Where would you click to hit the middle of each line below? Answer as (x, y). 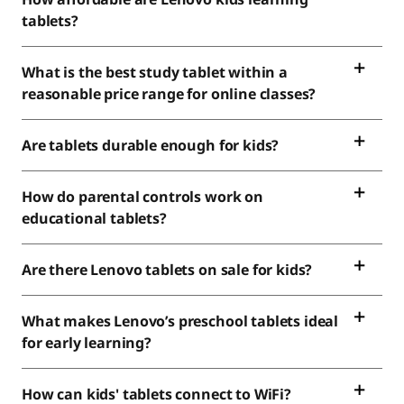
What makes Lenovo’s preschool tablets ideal (180, 321)
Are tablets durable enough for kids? (152, 145)
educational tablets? (96, 218)
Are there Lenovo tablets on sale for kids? (169, 270)
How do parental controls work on (142, 197)
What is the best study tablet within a (155, 72)
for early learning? (88, 343)
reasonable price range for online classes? (171, 94)
